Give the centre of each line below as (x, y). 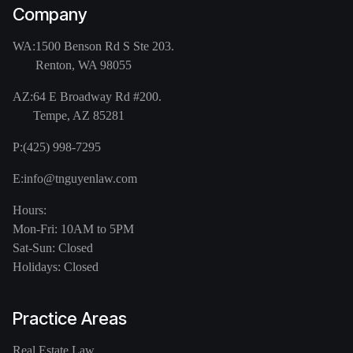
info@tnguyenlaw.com (80, 179)
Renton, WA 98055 (84, 65)
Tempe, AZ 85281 (79, 116)
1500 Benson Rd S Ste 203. (105, 46)
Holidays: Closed (56, 267)
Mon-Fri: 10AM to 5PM (73, 229)
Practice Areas (70, 319)
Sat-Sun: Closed (53, 248)
